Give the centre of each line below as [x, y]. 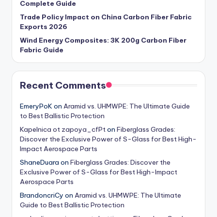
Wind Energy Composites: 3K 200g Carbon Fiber [103, 40]
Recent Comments [63, 85]
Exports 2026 [44, 27]
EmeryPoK [36, 106]
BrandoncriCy [42, 195]
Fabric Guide [42, 50]
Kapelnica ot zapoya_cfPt [63, 130]
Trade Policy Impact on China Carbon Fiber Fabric [106, 17]
